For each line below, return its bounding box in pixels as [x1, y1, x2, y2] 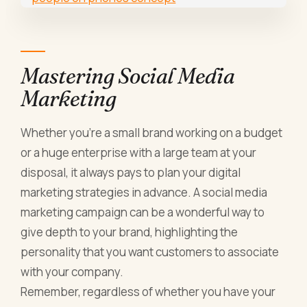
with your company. [21, 263, 124, 280]
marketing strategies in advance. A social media [21, 184, 268, 200]
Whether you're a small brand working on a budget [21, 124, 283, 140]
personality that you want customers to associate [21, 243, 280, 260]
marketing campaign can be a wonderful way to [21, 204, 265, 220]
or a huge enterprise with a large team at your [21, 144, 257, 160]
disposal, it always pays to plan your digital [21, 164, 241, 180]
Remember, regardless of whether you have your [21, 283, 276, 299]
